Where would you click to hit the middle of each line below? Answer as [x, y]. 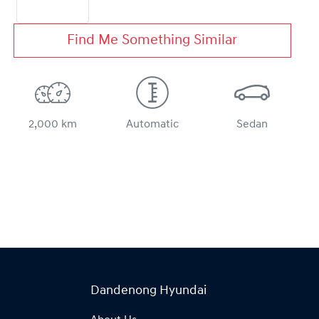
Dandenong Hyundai [148, 291]
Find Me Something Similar [152, 41]
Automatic [152, 125]
